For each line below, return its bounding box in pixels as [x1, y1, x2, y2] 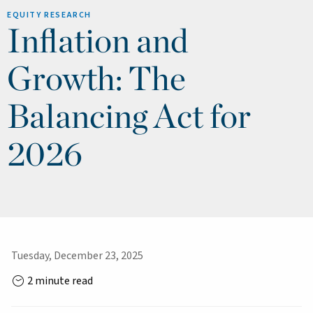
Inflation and [7, 20, 188, 61]
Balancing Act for [7, 95, 251, 136]
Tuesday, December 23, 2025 [11, 248, 143, 264]
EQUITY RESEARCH [7, 9, 92, 21]
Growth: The [7, 57, 186, 99]
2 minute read [25, 273, 93, 289]
